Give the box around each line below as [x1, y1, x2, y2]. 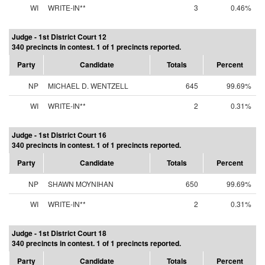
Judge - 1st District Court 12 [12, 31, 106, 42]
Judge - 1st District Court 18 [12, 228, 106, 238]
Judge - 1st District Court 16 [12, 130, 106, 140]
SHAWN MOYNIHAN [48, 179, 114, 189]
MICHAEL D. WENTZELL [48, 80, 128, 91]
